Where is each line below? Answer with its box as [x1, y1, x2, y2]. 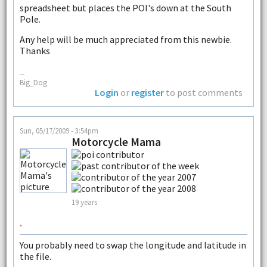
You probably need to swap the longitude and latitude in [19, 238, 246, 251]
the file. [19, 250, 51, 262]
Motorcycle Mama [71, 134, 161, 149]
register [131, 86, 164, 98]
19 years [71, 197, 97, 207]
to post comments [164, 86, 243, 98]
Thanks [19, 44, 50, 57]
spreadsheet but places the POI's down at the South [19, 2, 231, 14]
